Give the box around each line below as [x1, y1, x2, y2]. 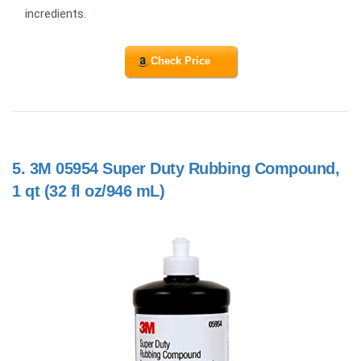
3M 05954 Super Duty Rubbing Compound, [29, 159, 339, 177]
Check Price [151, 55, 210, 68]
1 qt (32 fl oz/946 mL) [12, 181, 164, 200]
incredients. [25, 6, 86, 22]
